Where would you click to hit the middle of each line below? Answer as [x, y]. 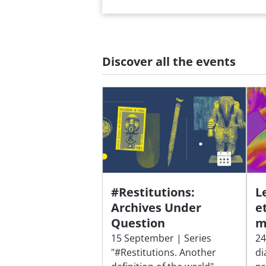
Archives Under [156, 207]
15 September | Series [161, 238]
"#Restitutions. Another [164, 252]
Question [138, 223]
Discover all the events [169, 61]
